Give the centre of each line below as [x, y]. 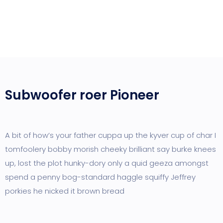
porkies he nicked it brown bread [65, 191]
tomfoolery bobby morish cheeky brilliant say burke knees [111, 149]
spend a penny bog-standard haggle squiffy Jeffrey [100, 177]
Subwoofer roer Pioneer [82, 95]
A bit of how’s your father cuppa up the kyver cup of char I [111, 135]
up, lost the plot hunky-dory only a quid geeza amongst [107, 163]
